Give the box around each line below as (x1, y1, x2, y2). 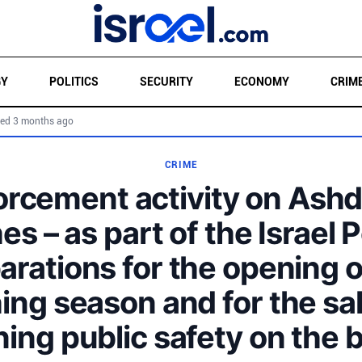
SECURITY (139, 75, 193, 88)
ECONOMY (234, 75, 289, 88)
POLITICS (48, 75, 99, 88)
